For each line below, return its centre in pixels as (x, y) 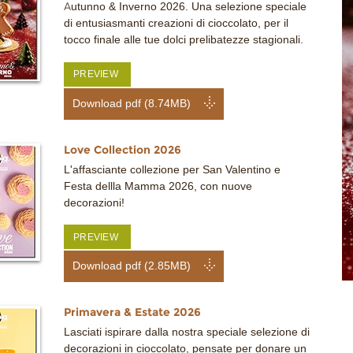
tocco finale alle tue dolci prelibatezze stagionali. (184, 40)
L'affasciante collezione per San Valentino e (172, 169)
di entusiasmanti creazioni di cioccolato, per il (176, 24)
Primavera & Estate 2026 (132, 312)
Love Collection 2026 (123, 149)
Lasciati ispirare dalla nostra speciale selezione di (187, 333)
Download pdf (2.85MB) (132, 266)
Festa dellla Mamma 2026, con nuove (158, 186)
